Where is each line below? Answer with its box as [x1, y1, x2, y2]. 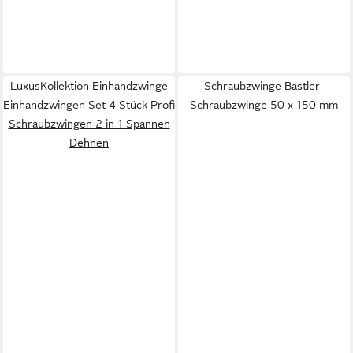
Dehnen [69, 136, 109, 149]
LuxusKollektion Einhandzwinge [10, 80, 168, 92]
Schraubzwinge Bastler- [204, 80, 324, 92]
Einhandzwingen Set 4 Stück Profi [3, 98, 175, 111]
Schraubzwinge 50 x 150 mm [190, 98, 338, 111]
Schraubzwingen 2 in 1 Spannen [8, 117, 170, 130]
